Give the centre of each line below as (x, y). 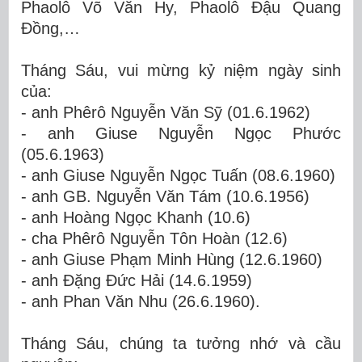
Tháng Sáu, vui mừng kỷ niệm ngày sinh (181, 70)
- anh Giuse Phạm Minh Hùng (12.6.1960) (172, 259)
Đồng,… (51, 28)
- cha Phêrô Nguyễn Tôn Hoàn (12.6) (154, 238)
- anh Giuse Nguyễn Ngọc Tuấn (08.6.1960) (178, 175)
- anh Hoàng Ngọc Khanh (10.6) (136, 217)
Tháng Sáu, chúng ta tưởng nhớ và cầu (181, 343)
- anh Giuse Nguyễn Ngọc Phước (181, 133)
